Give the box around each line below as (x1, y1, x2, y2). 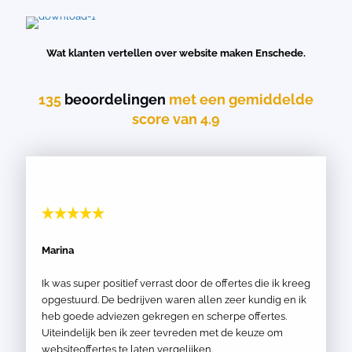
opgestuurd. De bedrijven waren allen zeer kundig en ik (42, 294, 306, 306)
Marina (42, 244, 74, 256)
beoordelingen (64, 91, 166, 108)
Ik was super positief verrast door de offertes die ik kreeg (42, 277, 310, 289)
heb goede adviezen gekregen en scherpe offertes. (42, 310, 287, 322)
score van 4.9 (132, 111, 220, 127)
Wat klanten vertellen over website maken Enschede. (46, 47, 306, 59)
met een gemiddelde (166, 91, 313, 108)
